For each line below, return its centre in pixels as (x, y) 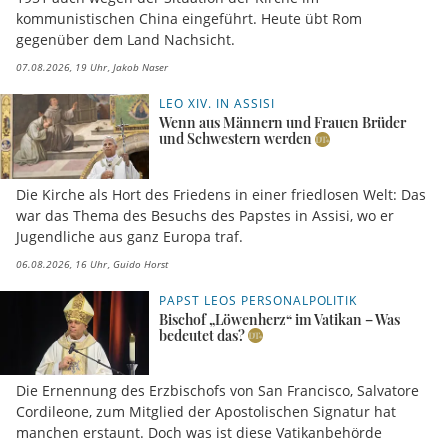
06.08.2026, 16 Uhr (61, 263)
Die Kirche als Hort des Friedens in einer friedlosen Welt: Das (221, 194)
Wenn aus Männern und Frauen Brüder (283, 123)
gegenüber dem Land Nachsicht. (125, 40)
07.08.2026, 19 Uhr (61, 67)
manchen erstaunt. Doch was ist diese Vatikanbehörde (199, 433)
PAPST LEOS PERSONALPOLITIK (258, 300)
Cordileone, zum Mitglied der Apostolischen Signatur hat (206, 412)
